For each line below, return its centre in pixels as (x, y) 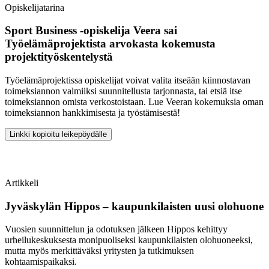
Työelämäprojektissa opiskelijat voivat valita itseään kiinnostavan (128, 80)
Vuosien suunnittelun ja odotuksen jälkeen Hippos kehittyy (116, 229)
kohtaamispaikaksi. (41, 262)
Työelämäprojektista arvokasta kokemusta (110, 44)
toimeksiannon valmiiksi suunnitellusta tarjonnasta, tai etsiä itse (123, 91)
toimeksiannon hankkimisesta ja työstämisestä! (92, 112)
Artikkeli (22, 183)
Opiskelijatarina (35, 7)
